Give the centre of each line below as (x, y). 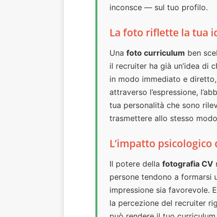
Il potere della (136, 164)
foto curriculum (156, 53)
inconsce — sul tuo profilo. (159, 8)
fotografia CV (188, 164)
